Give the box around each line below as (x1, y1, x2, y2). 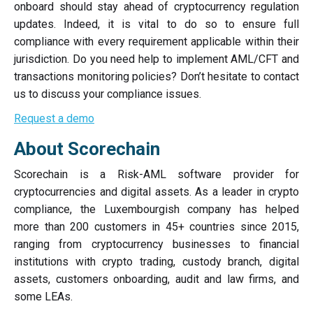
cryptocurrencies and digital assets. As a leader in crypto (14, 185, 299, 198)
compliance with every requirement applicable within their (14, 35, 299, 48)
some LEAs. (14, 290, 73, 303)
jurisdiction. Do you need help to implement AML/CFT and (14, 52, 299, 66)
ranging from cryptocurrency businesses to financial (14, 238, 299, 251)
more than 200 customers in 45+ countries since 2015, (14, 220, 299, 233)
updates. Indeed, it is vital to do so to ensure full (14, 17, 299, 31)
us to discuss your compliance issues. (14, 87, 201, 101)
